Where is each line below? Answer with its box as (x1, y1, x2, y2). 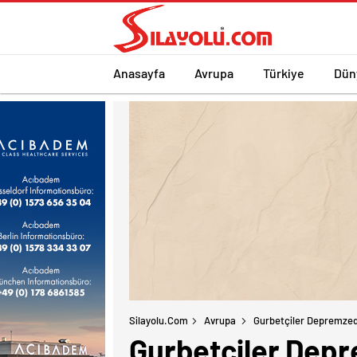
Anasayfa (113, 65, 165, 80)
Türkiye (263, 65, 304, 80)
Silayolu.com (129, 314, 188, 327)
